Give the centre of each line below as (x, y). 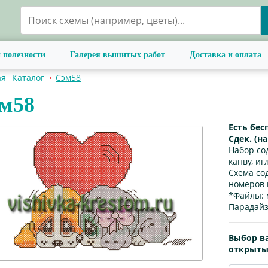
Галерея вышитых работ (118, 55)
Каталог (28, 77)
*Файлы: (246, 195)
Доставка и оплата (226, 55)
